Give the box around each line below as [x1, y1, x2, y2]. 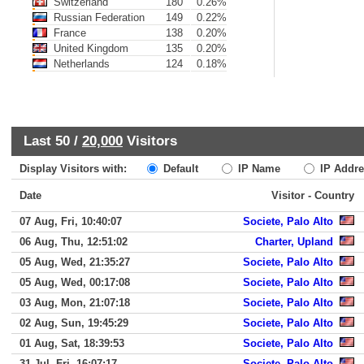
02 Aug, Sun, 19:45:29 [19, 317, 128, 329]
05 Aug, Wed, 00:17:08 [19, 276, 130, 288]
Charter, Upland [255, 236, 333, 248]
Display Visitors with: [19, 162, 143, 175]
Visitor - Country [271, 189, 354, 201]
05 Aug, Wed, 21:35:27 [19, 256, 130, 268]
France [50, 27, 86, 39]
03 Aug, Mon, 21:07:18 [19, 297, 130, 309]
